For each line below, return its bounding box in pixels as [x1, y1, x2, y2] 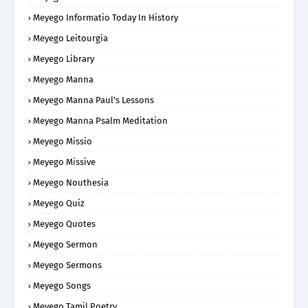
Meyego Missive [33, 157, 96, 168]
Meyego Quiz [33, 198, 85, 209]
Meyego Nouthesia [33, 177, 109, 188]
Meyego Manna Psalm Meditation [33, 115, 168, 126]
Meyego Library [33, 54, 94, 65]
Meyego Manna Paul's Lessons [33, 95, 154, 106]
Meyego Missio [33, 136, 92, 147]
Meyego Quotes [33, 219, 96, 230]
